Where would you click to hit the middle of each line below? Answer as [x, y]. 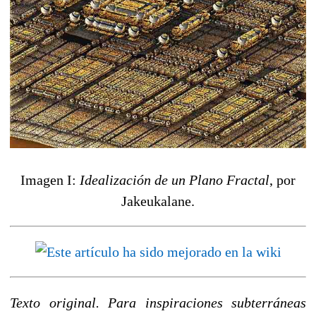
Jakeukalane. [158, 201]
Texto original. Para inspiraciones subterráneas [158, 302]
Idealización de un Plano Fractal [175, 180]
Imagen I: [50, 180]
